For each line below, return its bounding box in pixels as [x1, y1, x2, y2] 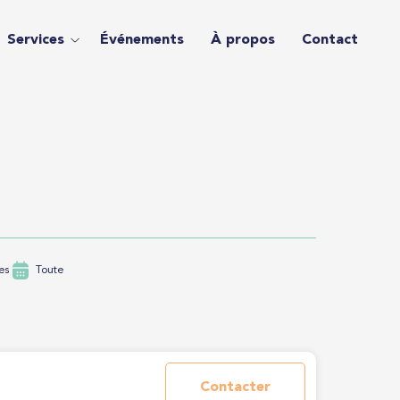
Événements [99, 33, 184, 47]
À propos [210, 33, 275, 47]
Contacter [200, 380, 271, 395]
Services [6, 33, 64, 47]
